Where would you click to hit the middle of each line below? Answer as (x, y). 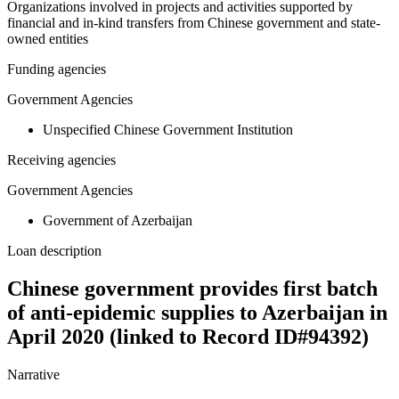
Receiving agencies (61, 160)
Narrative (33, 375)
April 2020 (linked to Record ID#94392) (188, 337)
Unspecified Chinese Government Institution (168, 130)
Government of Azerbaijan (118, 221)
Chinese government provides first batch (192, 289)
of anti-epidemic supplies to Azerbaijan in (197, 313)
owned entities (48, 39)
